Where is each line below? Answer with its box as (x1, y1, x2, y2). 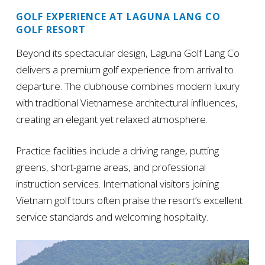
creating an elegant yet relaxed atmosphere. (15, 112, 208, 127)
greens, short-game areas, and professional (15, 160, 206, 174)
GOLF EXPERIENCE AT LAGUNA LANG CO (15, 10, 221, 24)
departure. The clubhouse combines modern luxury (15, 79, 240, 93)
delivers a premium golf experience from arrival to (15, 63, 234, 77)
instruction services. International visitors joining (15, 177, 219, 191)
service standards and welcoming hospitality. (15, 210, 208, 224)
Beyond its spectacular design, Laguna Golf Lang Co (15, 46, 240, 60)
